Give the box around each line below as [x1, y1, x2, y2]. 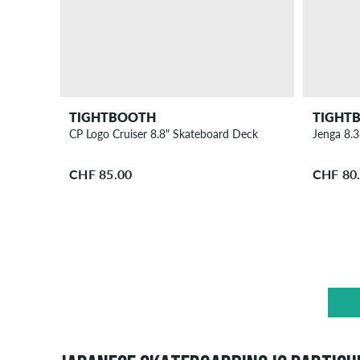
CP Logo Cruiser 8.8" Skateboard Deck [69, 126, 259, 141]
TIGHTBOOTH [69, 108, 157, 125]
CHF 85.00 [69, 166, 133, 182]
